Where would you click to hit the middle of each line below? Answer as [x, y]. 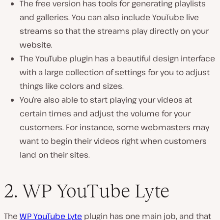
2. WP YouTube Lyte [87, 191]
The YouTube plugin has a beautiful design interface [117, 59]
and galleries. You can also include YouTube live [109, 17]
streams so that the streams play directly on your [114, 31]
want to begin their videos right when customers [113, 141]
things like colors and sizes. [72, 86]
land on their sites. [55, 155]
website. [36, 45]
